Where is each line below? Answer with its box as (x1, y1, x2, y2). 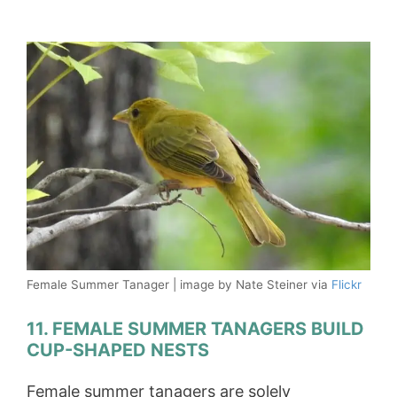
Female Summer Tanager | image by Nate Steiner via (27, 277, 331, 292)
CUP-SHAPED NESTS (27, 339, 209, 362)
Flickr (331, 277, 362, 292)
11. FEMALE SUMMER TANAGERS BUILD (27, 318, 364, 340)
